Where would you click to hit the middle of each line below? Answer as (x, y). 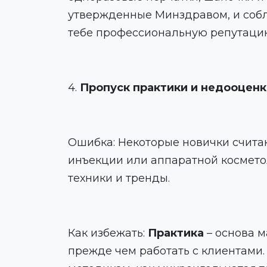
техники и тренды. (119, 178)
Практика (176, 233)
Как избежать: (108, 233)
